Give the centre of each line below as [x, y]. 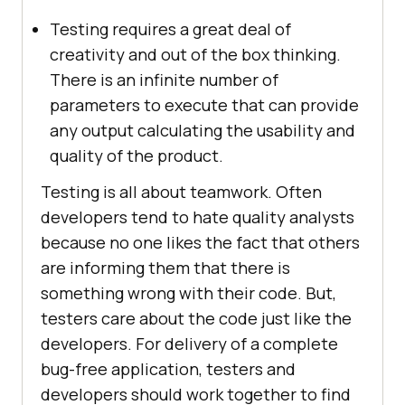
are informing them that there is [165, 268]
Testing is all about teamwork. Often [181, 192]
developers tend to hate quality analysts [198, 217]
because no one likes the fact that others [200, 243]
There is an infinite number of [164, 80]
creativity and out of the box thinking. [195, 55]
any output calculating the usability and [202, 131]
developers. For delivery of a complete [189, 344]
